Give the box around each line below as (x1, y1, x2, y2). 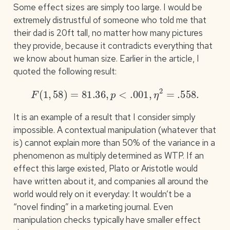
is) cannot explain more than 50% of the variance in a (13, 137, 215, 149)
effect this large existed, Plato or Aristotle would (13, 163, 198, 175)
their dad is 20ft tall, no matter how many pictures (13, 27, 203, 39)
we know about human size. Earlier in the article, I (13, 52, 199, 64)
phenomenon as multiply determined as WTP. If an (13, 150, 204, 162)
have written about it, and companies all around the (13, 176, 208, 187)
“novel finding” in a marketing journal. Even (13, 201, 173, 213)
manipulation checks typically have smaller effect (13, 214, 201, 226)
